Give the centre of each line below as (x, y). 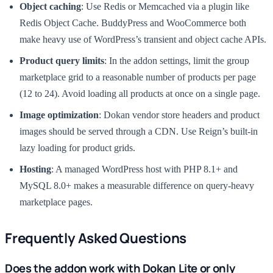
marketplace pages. (56, 202)
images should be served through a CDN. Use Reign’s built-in (139, 131)
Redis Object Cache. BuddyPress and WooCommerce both (133, 23)
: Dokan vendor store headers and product (179, 115)
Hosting (35, 169)
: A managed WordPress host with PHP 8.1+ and (144, 169)
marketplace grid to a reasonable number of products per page (138, 77)
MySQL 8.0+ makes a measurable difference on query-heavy (137, 186)
